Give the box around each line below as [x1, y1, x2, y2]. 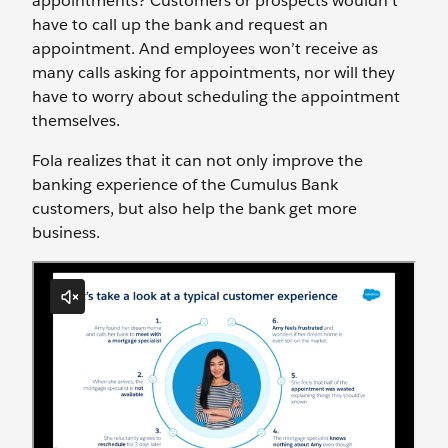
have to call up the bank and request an [32, 14, 328, 35]
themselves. [32, 110, 124, 131]
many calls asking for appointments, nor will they [32, 62, 395, 83]
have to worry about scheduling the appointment [32, 86, 400, 107]
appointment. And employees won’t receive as [32, 38, 378, 59]
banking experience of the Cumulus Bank [32, 174, 338, 195]
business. [32, 222, 100, 243]
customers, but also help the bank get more [32, 198, 357, 219]
